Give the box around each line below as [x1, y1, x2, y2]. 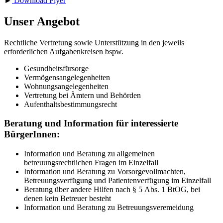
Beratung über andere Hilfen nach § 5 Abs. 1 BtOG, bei [24, 185, 200, 194]
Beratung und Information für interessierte [4, 118, 178, 129]
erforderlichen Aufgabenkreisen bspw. [4, 47, 123, 56]
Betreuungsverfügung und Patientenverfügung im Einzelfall [24, 176, 211, 185]
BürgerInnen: [4, 129, 60, 140]
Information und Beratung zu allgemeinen [24, 149, 155, 158]
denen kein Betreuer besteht [24, 194, 111, 203]
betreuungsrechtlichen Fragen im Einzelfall [24, 158, 158, 167]
